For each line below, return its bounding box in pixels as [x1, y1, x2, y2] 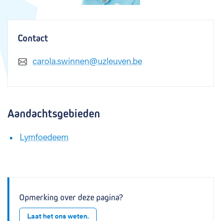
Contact [18, 33, 48, 44]
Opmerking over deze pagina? [19, 192, 123, 203]
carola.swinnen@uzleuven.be [33, 54, 142, 67]
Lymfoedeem [20, 130, 69, 143]
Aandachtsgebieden [7, 107, 100, 120]
